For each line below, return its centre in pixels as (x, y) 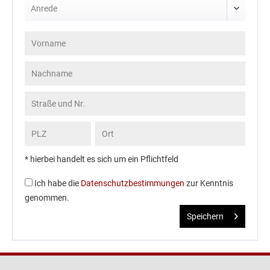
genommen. (47, 198)
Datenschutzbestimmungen (133, 184)
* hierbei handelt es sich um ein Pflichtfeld (102, 159)
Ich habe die (58, 184)
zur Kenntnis (209, 184)
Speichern (205, 217)
